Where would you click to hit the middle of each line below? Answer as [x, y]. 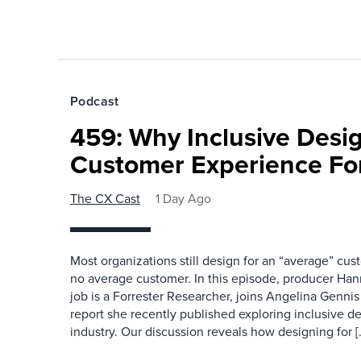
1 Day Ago [183, 199]
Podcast [95, 101]
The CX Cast [105, 199]
